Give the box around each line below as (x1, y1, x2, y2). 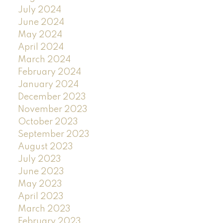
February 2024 (17, 67, 81, 77)
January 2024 (17, 80, 79, 89)
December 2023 (17, 92, 86, 102)
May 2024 (17, 30, 62, 39)
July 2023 (17, 154, 61, 164)
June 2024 (17, 17, 64, 27)
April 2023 (17, 192, 64, 201)
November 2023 (17, 105, 88, 114)
